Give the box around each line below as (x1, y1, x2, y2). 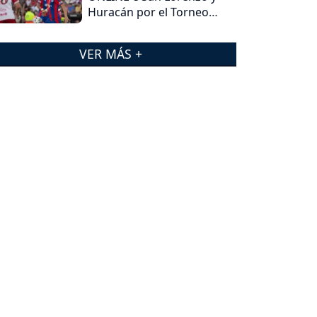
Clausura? (88, 19, 141, 35)
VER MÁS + (79, 45, 142, 62)
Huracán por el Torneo (88, 4, 209, 20)
